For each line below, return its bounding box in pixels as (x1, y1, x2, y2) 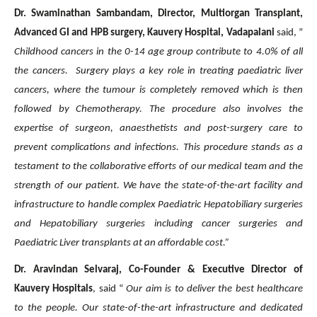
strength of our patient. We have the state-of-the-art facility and (14, 180, 303, 192)
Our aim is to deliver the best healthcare (126, 283, 304, 294)
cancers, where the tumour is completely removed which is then (14, 85, 303, 96)
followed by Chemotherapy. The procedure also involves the (14, 104, 303, 115)
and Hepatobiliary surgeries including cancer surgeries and (14, 219, 303, 230)
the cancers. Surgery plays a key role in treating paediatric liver (14, 66, 303, 77)
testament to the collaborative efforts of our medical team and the (14, 161, 303, 173)
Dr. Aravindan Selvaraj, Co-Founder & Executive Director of (14, 264, 303, 275)
